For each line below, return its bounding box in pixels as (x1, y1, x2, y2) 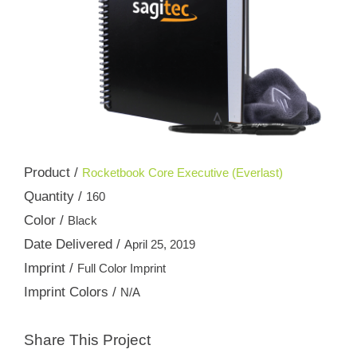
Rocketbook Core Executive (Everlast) (82, 166, 283, 179)
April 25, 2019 (124, 237, 195, 251)
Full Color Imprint (77, 261, 166, 275)
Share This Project (24, 331, 151, 348)
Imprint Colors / (24, 284, 120, 300)
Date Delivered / (24, 237, 124, 252)
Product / (24, 165, 82, 180)
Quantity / (24, 189, 86, 204)
